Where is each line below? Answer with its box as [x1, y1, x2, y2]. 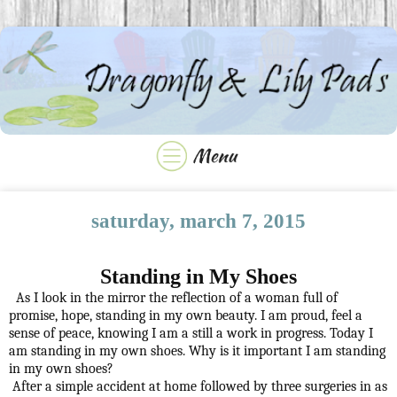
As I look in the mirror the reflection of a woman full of [9, 289, 338, 306]
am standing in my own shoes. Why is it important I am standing [9, 342, 385, 359]
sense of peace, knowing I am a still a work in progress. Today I [9, 324, 373, 341]
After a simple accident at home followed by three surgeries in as [9, 378, 387, 394]
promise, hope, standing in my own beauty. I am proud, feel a [9, 307, 362, 323]
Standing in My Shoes [100, 263, 297, 288]
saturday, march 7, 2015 [91, 210, 306, 233]
